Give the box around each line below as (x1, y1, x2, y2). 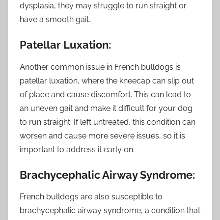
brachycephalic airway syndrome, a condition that (20, 206, 200, 216)
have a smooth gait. (20, 15, 90, 25)
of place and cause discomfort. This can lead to (20, 89, 191, 99)
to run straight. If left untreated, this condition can (20, 117, 195, 127)
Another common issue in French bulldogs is (20, 62, 181, 72)
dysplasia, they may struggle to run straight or (20, 1, 187, 11)
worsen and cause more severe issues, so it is (20, 131, 185, 140)
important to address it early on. (20, 144, 135, 154)
